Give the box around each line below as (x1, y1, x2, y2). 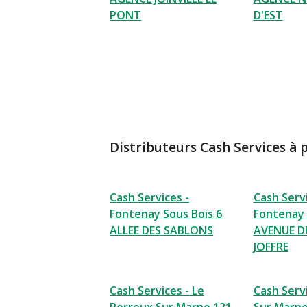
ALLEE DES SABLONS (110, 223, 213, 238)
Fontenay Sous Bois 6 (110, 206, 222, 221)
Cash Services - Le (110, 283, 204, 298)
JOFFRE (253, 239, 288, 254)
